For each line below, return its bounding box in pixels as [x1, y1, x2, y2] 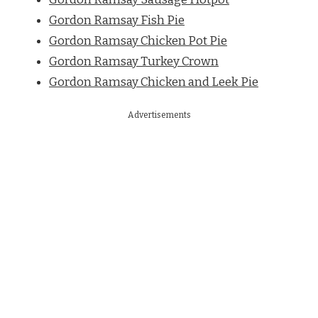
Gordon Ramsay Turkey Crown [49, 53, 219, 69]
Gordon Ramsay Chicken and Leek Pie [49, 74, 258, 89]
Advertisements [127, 110, 191, 121]
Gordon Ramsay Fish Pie [49, 12, 185, 28]
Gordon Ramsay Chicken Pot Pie [49, 33, 227, 48]
